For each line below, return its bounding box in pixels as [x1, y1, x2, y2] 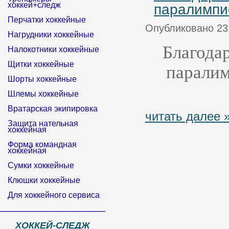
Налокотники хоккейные [8, 45, 99, 54]
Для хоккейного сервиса [8, 191, 100, 199]
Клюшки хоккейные [8, 176, 80, 185]
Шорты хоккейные [8, 75, 77, 83]
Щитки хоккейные [8, 60, 74, 68]
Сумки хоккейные [8, 161, 74, 170]
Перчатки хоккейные [8, 15, 86, 24]
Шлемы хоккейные [8, 89, 79, 98]
